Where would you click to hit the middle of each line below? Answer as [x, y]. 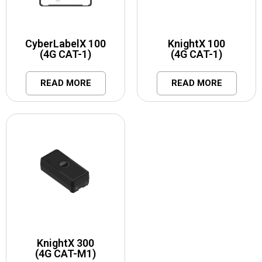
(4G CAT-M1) [65, 253]
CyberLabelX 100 [65, 43]
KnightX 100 [196, 43]
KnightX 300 [65, 243]
